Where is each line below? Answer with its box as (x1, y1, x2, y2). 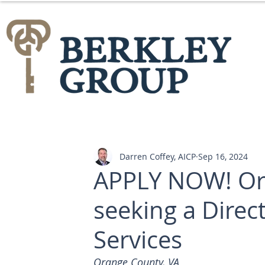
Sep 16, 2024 (198, 150, 248, 162)
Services (93, 224, 182, 256)
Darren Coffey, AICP (119, 150, 196, 162)
